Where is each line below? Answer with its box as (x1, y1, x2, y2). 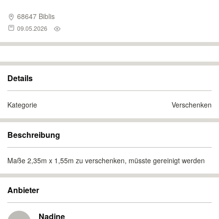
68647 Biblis (15, 11, 55, 21)
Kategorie (7, 100, 37, 109)
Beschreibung (7, 129, 60, 140)
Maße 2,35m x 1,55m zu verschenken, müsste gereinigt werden (7, 155, 205, 165)
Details (7, 72, 33, 84)
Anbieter (7, 184, 39, 196)
